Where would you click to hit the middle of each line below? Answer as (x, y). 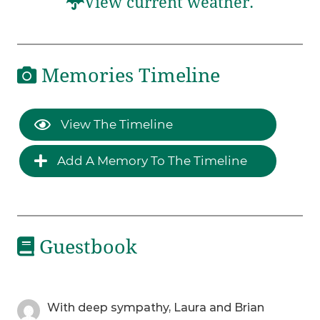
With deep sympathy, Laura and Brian (156, 308)
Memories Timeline (129, 75)
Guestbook (86, 247)
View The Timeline (116, 124)
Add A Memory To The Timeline (151, 160)
